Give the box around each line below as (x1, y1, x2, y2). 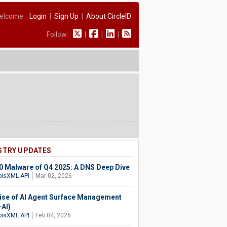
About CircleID (86, 12, 131, 20)
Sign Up (54, 12, 79, 20)
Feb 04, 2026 (35, 212, 71, 219)
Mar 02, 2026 (35, 172, 72, 179)
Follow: (46, 30, 73, 39)
